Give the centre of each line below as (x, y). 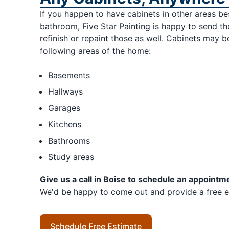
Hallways (65, 92)
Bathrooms (69, 141)
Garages (64, 108)
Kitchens (64, 124)
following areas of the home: (95, 51)
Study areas (71, 157)
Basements (69, 75)
